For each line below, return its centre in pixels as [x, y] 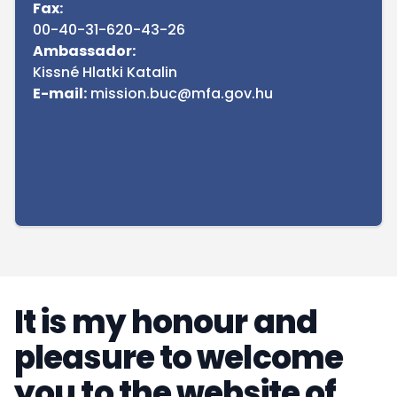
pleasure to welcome [179, 358]
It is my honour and [166, 322]
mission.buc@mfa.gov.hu [180, 93]
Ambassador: [84, 51]
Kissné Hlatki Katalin [105, 72]
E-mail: [60, 93]
